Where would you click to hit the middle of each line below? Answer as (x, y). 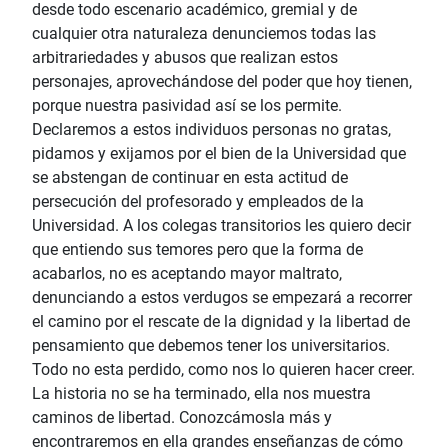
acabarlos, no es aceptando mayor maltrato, (187, 274)
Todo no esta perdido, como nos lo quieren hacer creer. (223, 370)
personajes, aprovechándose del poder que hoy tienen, (222, 82)
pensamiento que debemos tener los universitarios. (211, 346)
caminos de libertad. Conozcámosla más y (182, 418)
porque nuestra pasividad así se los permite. (187, 106)
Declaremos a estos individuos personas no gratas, (211, 130)
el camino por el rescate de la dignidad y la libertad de (221, 322)
